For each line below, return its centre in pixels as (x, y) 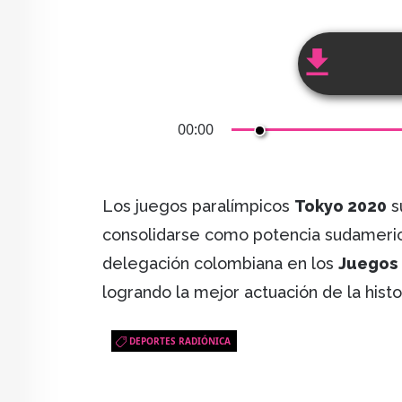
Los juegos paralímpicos (198, 206)
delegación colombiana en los (220, 264)
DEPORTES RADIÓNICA (180, 341)
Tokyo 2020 (341, 206)
